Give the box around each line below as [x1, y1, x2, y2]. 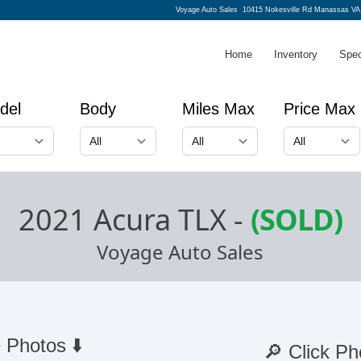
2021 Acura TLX [18, 200, 226, 240]
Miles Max [181, 100, 255, 118]
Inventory [273, 48, 317, 61]
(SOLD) [250, 200, 343, 240]
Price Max [284, 100, 356, 118]
